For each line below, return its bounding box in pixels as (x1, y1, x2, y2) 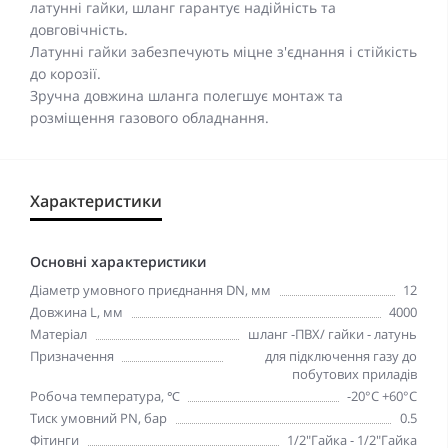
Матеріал (30, 325, 87, 344)
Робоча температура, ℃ (30, 387, 180, 406)
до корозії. (30, 64, 101, 84)
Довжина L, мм (30, 303, 123, 322)
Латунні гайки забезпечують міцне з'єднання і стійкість (30, 42, 417, 62)
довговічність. (30, 20, 128, 40)
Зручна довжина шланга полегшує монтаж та (30, 86, 343, 106)
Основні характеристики (30, 252, 206, 272)
